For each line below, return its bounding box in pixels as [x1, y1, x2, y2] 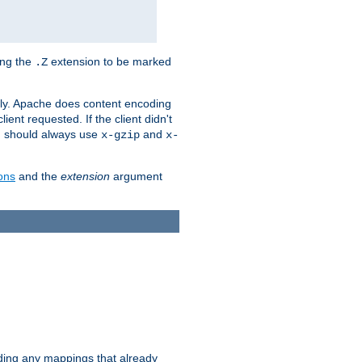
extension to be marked [48, 54, 171, 68]
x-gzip [101, 128, 140, 141]
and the [15, 169, 61, 183]
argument [110, 169, 162, 183]
